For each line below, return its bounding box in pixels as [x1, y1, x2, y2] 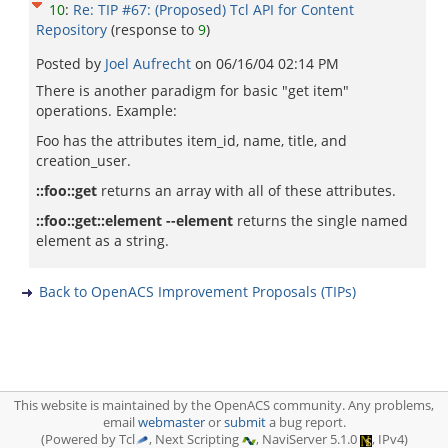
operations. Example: [36, 101, 177, 120]
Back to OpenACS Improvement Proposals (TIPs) [39, 282, 356, 301]
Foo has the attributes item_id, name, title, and [36, 131, 347, 150]
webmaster [137, 414, 205, 431]
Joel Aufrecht [105, 54, 195, 73]
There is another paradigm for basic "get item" [36, 81, 349, 100]
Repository [36, 20, 107, 39]
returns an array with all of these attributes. [97, 181, 396, 200]
